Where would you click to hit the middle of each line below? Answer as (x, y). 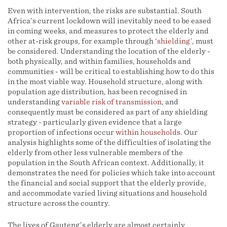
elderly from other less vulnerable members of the (95, 153)
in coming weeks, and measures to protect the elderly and (108, 31)
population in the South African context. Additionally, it (106, 163)
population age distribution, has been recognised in (97, 92)
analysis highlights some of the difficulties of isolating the (109, 142)
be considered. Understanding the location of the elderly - (109, 51)
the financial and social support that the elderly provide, (107, 183)
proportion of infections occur (62, 132)
